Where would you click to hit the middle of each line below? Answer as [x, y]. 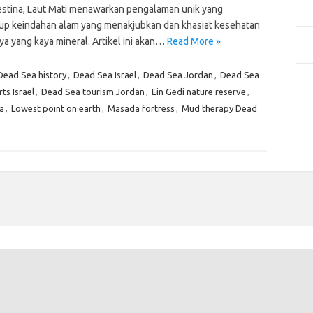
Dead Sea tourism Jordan [93, 92]
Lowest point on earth [56, 108]
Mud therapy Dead [219, 108]
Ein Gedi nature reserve [198, 92]
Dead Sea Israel [104, 75]
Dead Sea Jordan [178, 75]
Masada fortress [141, 108]
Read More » [194, 41]
